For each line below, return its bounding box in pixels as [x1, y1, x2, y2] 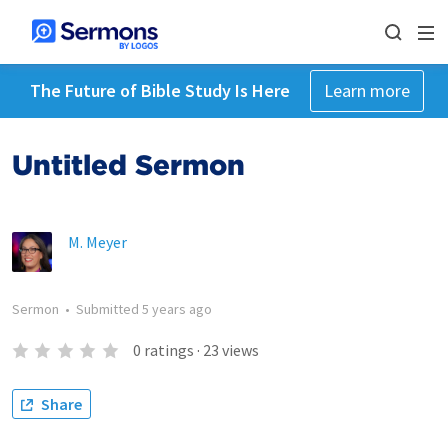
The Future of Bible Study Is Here [29, 79, 290, 102]
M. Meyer [68, 232, 127, 252]
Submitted [76, 300, 142, 318]
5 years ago [142, 300, 212, 318]
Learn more [323, 79, 410, 102]
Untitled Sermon [12, 148, 245, 182]
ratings [143, 340, 194, 360]
